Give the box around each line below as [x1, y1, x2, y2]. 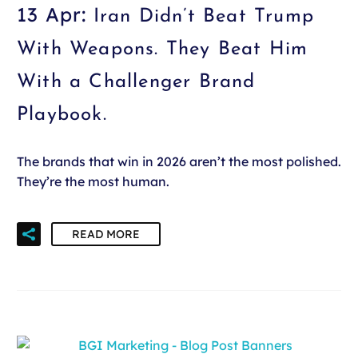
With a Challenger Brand [17, 72, 256, 92]
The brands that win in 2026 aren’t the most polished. [17, 153, 341, 169]
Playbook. [17, 105, 107, 125]
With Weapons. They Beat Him [17, 39, 308, 59]
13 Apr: [17, 2, 93, 26]
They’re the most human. [17, 173, 169, 189]
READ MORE [72, 226, 140, 241]
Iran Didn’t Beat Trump [93, 6, 315, 26]
